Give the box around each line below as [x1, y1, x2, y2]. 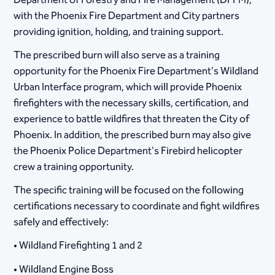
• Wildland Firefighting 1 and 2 [14, 237, 143, 255]
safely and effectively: [14, 214, 109, 231]
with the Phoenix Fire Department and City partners [14, 7, 240, 25]
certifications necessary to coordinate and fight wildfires [14, 198, 260, 215]
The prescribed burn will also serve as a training [14, 47, 220, 64]
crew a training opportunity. [14, 158, 134, 176]
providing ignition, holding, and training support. [14, 23, 224, 41]
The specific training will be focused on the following [14, 182, 244, 199]
